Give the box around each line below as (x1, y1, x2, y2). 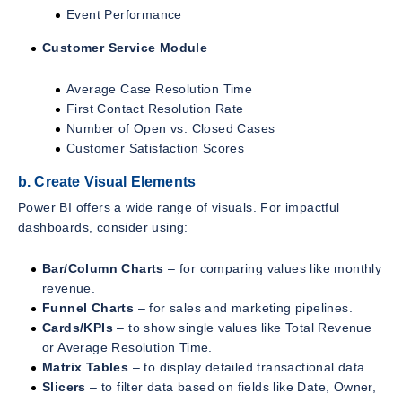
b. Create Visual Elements (18, 174, 196, 190)
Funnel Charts (42, 300, 135, 315)
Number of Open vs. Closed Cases (66, 121, 275, 136)
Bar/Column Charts (42, 260, 164, 275)
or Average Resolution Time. (42, 339, 213, 354)
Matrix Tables (42, 359, 129, 374)
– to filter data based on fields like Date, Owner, (85, 379, 377, 394)
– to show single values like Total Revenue (113, 319, 372, 335)
